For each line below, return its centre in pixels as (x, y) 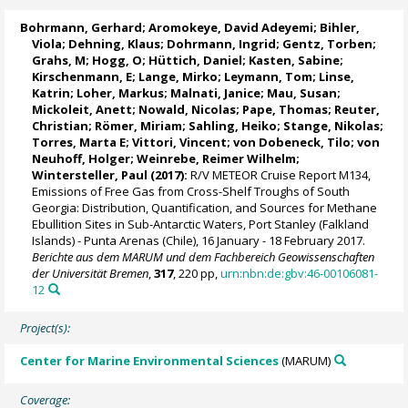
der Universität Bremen (91, 273)
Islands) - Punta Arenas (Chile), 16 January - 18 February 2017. (199, 240)
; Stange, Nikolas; (331, 125)
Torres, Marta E (79, 142)
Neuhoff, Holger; (85, 158)
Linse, (337, 76)
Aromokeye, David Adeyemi (231, 27)
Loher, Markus (121, 92)
